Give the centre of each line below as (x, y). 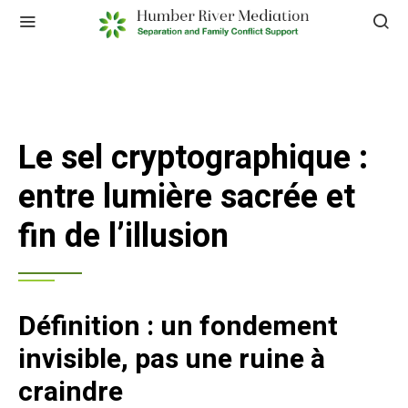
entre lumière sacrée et (187, 197)
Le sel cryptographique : (193, 158)
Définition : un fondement (178, 327)
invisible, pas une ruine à (172, 360)
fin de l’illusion (123, 236)
